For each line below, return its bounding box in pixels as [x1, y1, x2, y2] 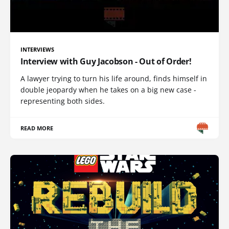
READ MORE [20, 124, 54, 132]
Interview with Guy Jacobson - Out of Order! [20, 56, 192, 67]
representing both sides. [20, 96, 105, 106]
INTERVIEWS [20, 45, 55, 54]
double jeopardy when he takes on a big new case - [20, 85, 196, 95]
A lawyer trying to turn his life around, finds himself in [20, 74, 207, 84]
